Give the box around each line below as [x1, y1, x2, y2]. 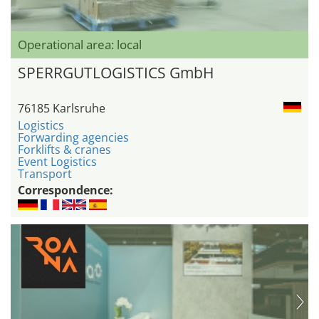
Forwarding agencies [18, 130, 129, 146]
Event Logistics [18, 154, 97, 170]
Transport [18, 166, 72, 182]
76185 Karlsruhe [18, 100, 105, 117]
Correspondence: [18, 182, 113, 199]
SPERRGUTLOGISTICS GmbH [18, 63, 214, 83]
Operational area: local [18, 36, 142, 53]
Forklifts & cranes [18, 142, 111, 158]
